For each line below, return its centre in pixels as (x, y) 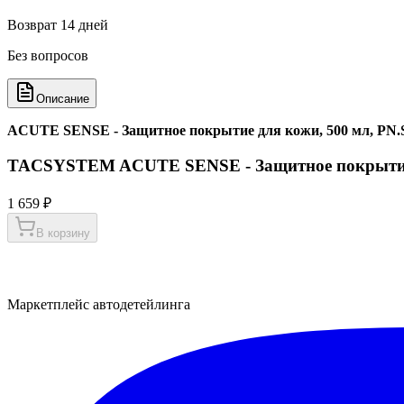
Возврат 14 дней (58, 25)
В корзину (63, 233)
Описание (63, 99)
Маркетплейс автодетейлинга (99, 304)
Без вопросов (48, 56)
